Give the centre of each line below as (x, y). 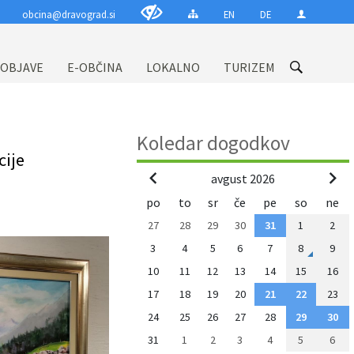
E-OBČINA (94, 67)
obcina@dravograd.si (68, 14)
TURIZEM (249, 67)
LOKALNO (173, 67)
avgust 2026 (243, 179)
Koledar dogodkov (213, 143)
